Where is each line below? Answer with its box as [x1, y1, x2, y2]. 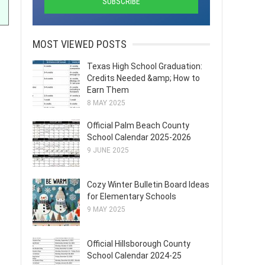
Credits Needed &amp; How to [87, 73, 200, 83]
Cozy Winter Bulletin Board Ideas [87, 180, 209, 189]
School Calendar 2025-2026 [87, 132, 191, 142]
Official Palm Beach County [87, 121, 189, 130]
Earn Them [87, 85, 129, 95]
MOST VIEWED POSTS [33, 38, 127, 50]
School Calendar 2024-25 [87, 251, 182, 260]
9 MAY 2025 [87, 205, 125, 214]
